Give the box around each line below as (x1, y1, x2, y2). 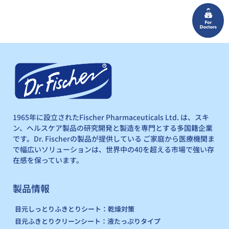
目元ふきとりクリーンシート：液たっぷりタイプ (15, 216, 161, 226)
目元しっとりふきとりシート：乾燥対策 (15, 203, 134, 214)
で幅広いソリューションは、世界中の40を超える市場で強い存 (13, 144, 214, 155)
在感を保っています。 (13, 155, 83, 166)
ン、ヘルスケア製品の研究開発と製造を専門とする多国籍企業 (13, 123, 213, 133)
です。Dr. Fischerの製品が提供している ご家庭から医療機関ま (13, 133, 215, 144)
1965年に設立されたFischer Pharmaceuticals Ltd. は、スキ (13, 112, 209, 123)
